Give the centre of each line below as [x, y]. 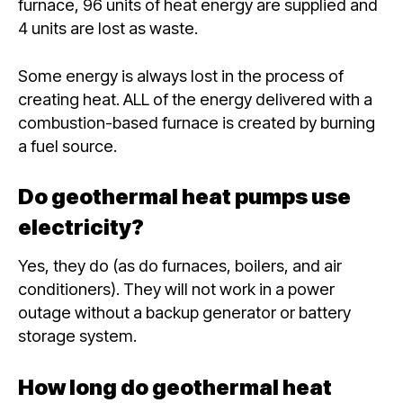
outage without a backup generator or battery [184, 313]
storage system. [77, 336]
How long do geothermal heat [175, 387]
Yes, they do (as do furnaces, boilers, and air [180, 266]
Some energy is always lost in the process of [181, 75]
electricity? [81, 228]
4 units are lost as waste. [110, 27]
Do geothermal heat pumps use [184, 197]
